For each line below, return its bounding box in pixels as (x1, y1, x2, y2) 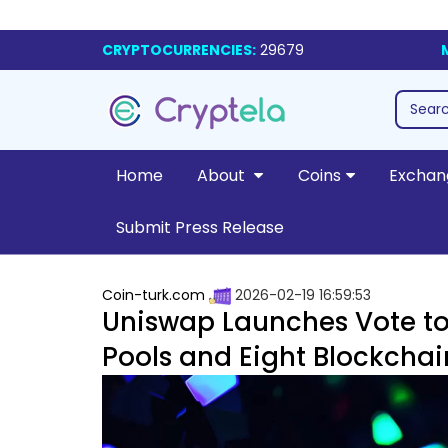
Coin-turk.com (102, 285, 205, 305)
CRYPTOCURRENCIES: (102, 40, 256, 60)
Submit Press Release (115, 216, 284, 239)
